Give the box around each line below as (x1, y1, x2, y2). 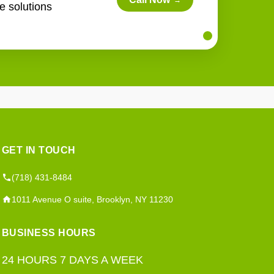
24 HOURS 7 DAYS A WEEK (1, 253, 143, 266)
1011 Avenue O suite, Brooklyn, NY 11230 (11, 194, 173, 204)
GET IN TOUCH (1, 144, 76, 155)
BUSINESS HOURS (1, 227, 96, 238)
